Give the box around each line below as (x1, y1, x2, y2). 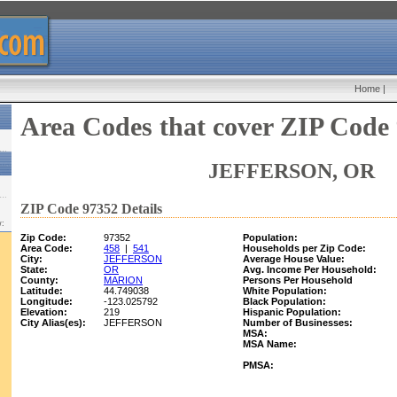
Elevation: (20, 307, 67, 317)
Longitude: (20, 296, 73, 307)
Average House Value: (243, 253, 345, 264)
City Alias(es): (20, 317, 86, 328)
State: (20, 264, 48, 275)
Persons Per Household (243, 275, 353, 285)
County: (20, 275, 58, 285)
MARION (104, 275, 143, 285)
